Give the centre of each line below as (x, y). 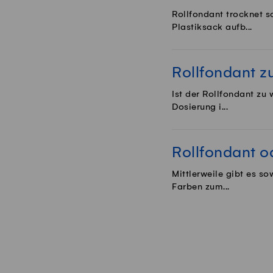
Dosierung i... (200, 107)
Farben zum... (201, 187)
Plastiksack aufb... (212, 27)
